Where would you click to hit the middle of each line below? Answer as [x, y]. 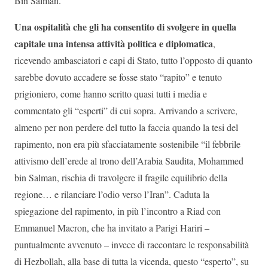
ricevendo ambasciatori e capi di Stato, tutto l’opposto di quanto [133, 60]
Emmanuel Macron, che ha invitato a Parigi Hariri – [112, 228]
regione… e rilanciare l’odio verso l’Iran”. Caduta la [112, 194]
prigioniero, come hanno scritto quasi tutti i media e [111, 94]
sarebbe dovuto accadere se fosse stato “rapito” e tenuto [118, 77]
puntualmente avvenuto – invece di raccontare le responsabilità [132, 245]
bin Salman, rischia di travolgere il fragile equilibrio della [121, 178]
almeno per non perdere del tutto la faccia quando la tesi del [126, 127]
